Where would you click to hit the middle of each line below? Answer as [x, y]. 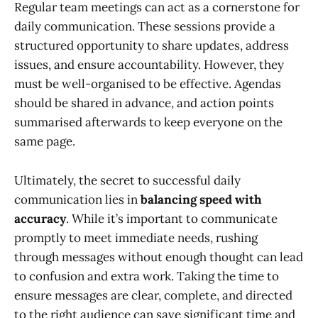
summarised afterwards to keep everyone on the [148, 122]
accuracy [40, 218]
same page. [45, 142]
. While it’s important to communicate [172, 218]
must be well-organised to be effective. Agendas [148, 84]
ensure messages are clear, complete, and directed [153, 295]
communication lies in [77, 199]
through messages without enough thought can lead [159, 257]
